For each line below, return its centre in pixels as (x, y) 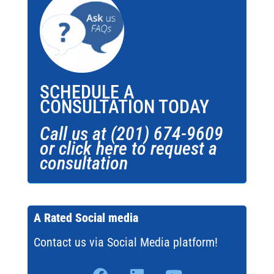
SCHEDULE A (87, 92)
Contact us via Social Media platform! (125, 242)
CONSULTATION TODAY (124, 106)
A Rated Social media (86, 217)
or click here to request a (128, 148)
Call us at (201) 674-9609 (131, 133)
